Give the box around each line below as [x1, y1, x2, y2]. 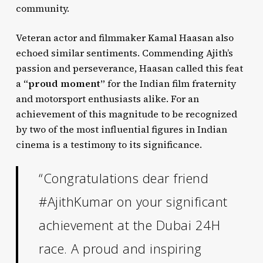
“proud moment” [23, 77, 105, 90]
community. [15, 2, 69, 15]
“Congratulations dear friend [39, 169, 209, 187]
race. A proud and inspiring [39, 240, 202, 257]
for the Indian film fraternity [104, 77, 236, 90]
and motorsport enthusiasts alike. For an [15, 92, 199, 105]
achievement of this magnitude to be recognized [15, 107, 237, 120]
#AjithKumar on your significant [39, 193, 228, 210]
